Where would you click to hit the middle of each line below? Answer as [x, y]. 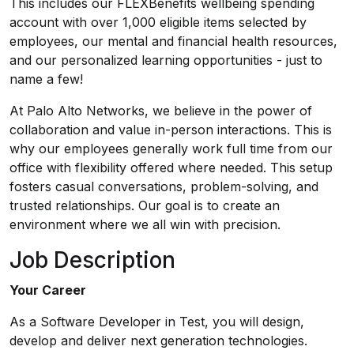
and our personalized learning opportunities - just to [166, 60]
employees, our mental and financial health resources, [173, 41]
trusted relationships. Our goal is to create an [145, 205]
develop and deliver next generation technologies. [160, 341]
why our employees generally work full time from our [171, 149]
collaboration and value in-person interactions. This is [171, 130]
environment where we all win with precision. [145, 224]
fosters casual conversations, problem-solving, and [164, 186]
